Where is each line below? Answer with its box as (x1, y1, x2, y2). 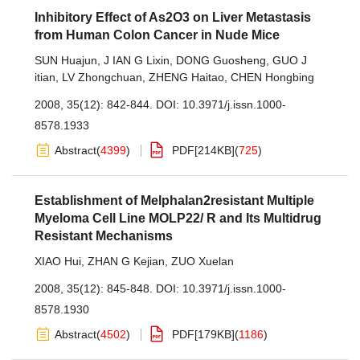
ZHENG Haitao (149, 71, 224, 84)
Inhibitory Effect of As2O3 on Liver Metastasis (35, 10, 311, 24)
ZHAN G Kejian (88, 255, 165, 268)
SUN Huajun (35, 54, 97, 67)
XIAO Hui (35, 255, 81, 268)
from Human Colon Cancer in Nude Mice (35, 28, 280, 42)
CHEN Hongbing (231, 71, 314, 84)
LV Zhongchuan (62, 71, 142, 84)
